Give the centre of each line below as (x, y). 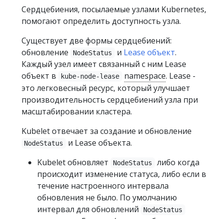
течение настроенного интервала (103, 186)
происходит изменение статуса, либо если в (122, 174)
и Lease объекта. (99, 143)
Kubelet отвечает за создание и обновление (107, 131)
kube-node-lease (90, 76)
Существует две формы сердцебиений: (97, 41)
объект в (40, 76)
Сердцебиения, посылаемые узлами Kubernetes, (114, 9)
